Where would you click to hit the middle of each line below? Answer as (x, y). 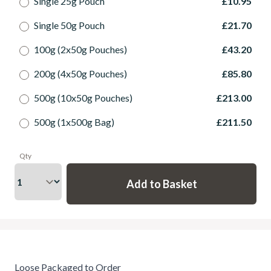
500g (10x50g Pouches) (83, 98)
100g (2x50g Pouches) (80, 49)
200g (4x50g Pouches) (80, 73)
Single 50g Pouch (69, 25)
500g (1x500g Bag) (74, 122)
